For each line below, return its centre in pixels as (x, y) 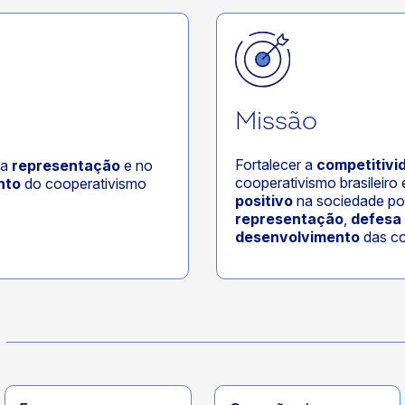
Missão (276, 122)
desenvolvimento (297, 237)
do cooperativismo (84, 183)
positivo (264, 201)
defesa (376, 219)
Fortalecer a (276, 165)
